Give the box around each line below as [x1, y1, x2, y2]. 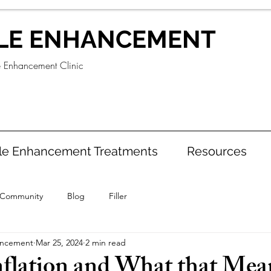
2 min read [85, 237, 126, 248]
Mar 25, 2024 [36, 237, 83, 248]
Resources [187, 144, 247, 158]
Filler [109, 190, 127, 201]
